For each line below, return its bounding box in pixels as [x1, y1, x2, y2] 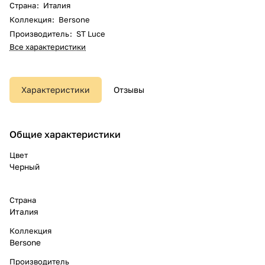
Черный [9, 161, 40, 172]
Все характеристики [9, 41, 86, 51]
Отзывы [114, 84, 144, 95]
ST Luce [76, 28, 105, 38]
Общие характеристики [9, 128, 121, 140]
